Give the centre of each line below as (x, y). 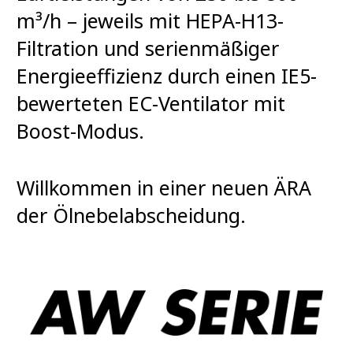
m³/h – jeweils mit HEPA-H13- (150, 20)
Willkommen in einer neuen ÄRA (164, 188)
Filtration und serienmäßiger (148, 48)
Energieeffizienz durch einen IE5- (167, 75)
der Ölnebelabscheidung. (131, 216)
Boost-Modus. (80, 130)
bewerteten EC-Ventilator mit (151, 103)
